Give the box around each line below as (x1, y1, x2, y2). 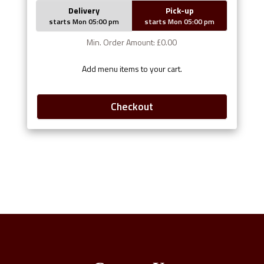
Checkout (110, 98, 153, 115)
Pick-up (165, 4, 194, 17)
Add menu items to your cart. (81, 62, 182, 75)
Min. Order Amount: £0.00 (87, 36, 177, 49)
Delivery (68, 4, 100, 17)
